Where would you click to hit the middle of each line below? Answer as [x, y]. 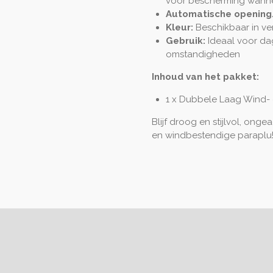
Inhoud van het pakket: [205, 76]
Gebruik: [185, 41]
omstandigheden [203, 54]
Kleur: [179, 27]
